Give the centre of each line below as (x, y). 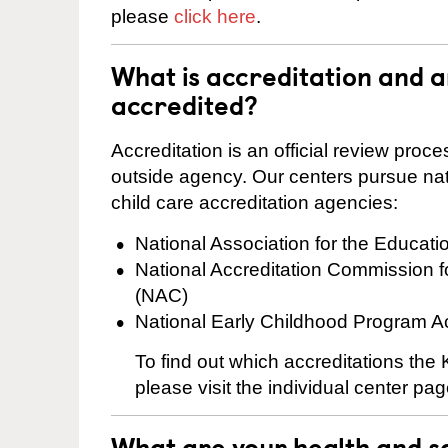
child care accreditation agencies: (254, 203)
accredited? (184, 104)
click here (215, 16)
